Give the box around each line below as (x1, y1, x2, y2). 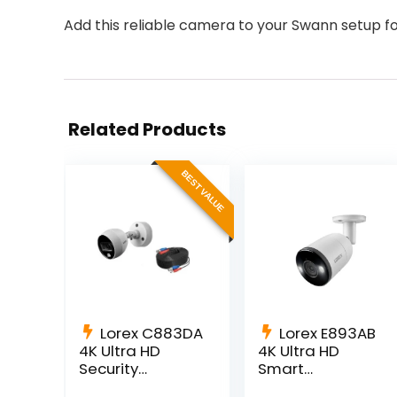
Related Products (68, 117, 226, 143)
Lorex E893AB (278, 323, 376, 345)
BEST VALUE (179, 167, 226, 215)
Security (78, 358, 138, 380)
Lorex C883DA (99, 323, 203, 345)
